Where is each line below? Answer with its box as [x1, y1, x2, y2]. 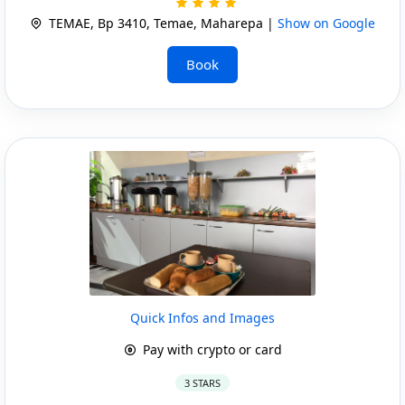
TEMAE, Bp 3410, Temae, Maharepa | [45, 14, 278, 32]
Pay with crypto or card [138, 340, 282, 358]
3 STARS [184, 375, 221, 390]
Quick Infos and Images [130, 308, 275, 326]
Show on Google [278, 14, 375, 32]
